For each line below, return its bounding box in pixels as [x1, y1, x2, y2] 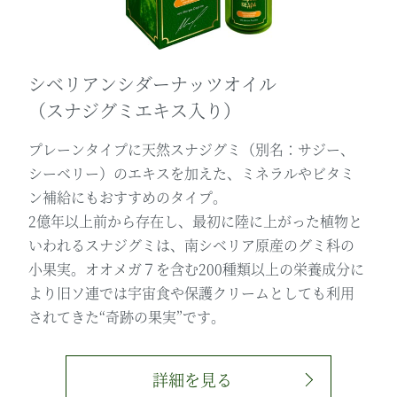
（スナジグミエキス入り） [28, 97, 242, 123]
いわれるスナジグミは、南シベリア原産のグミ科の [28, 234, 355, 255]
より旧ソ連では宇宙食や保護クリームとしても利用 [28, 282, 355, 303]
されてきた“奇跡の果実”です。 [28, 306, 226, 327]
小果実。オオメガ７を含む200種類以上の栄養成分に [28, 258, 365, 279]
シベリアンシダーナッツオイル [28, 70, 277, 97]
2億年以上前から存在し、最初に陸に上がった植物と [28, 210, 363, 231]
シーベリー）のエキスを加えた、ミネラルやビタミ [28, 162, 355, 183]
